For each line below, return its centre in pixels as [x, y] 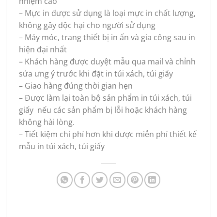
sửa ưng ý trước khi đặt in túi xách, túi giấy [96, 73]
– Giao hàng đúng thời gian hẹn [76, 85]
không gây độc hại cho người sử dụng [87, 25]
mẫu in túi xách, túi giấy [62, 146]
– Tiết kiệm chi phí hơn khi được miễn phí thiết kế [108, 134]
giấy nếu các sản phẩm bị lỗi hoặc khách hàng [103, 110]
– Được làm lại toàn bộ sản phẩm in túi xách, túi [105, 98]
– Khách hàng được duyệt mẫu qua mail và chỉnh [107, 61]
